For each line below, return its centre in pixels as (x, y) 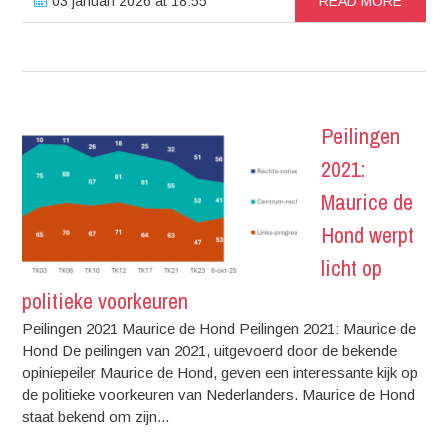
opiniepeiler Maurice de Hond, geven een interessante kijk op (220, 372)
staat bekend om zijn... (96, 416)
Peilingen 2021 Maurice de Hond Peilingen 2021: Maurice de (219, 328)
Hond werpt (368, 234)
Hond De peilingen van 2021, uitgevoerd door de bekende (210, 350)
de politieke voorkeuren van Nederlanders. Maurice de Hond (219, 394)
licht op (352, 267)
